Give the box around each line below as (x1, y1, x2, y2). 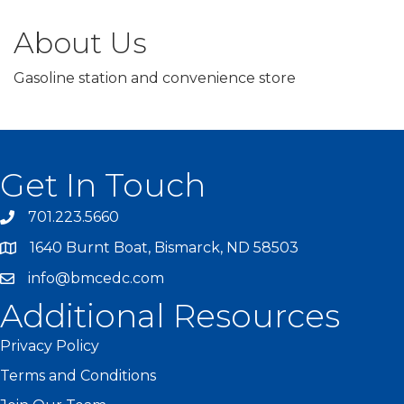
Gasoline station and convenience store (14, 69, 296, 87)
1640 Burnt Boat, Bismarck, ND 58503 (30, 239, 298, 257)
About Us (14, 25, 147, 61)
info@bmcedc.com (28, 270, 164, 288)
